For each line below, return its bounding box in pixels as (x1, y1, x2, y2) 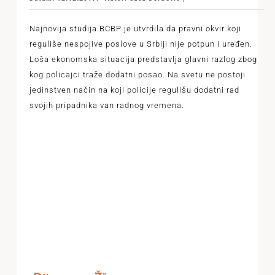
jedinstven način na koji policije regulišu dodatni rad (29, 85, 239, 95)
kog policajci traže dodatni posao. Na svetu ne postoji (29, 70, 246, 79)
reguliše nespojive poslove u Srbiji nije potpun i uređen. (29, 39, 252, 48)
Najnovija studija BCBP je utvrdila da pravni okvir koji (29, 24, 241, 33)
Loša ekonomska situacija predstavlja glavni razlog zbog (29, 55, 257, 64)
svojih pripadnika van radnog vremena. (29, 101, 184, 110)
